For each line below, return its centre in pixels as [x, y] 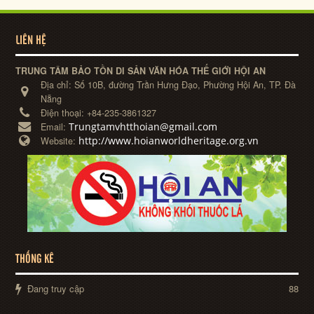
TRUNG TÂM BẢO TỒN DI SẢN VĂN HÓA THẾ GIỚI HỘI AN [141, 71]
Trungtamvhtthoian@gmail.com [143, 126]
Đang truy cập [55, 288]
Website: [60, 141]
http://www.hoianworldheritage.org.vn [169, 140]
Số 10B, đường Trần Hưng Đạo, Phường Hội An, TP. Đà [185, 84]
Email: [55, 127]
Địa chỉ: [58, 84]
